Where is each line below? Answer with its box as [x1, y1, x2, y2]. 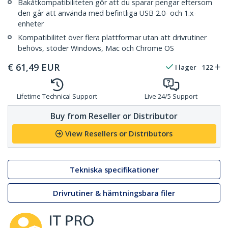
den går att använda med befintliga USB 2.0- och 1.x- [18, 8, 196, 18]
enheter [18, 19, 44, 29]
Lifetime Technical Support [17, 92, 97, 101]
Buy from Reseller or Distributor [50, 110, 178, 122]
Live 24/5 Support [145, 92, 197, 101]
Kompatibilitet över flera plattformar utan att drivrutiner [18, 33, 207, 43]
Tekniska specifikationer [69, 164, 159, 175]
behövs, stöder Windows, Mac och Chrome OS [18, 43, 174, 53]
